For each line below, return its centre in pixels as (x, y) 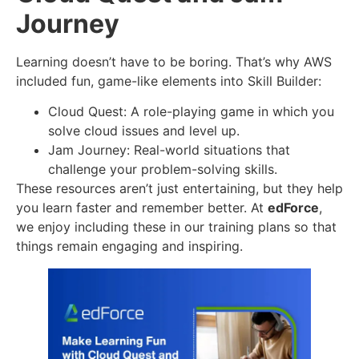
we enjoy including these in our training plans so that (176, 226)
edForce (293, 207)
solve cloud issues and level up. (144, 130)
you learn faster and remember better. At (142, 207)
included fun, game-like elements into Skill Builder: (169, 81)
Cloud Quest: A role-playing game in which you (191, 111)
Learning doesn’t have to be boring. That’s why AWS (174, 61)
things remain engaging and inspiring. (129, 246)
